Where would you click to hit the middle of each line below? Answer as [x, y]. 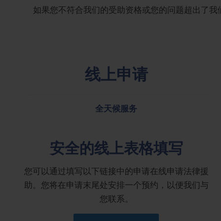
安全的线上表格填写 [116, 147]
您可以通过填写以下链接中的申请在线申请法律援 [116, 170]
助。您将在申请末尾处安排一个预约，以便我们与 [116, 184]
